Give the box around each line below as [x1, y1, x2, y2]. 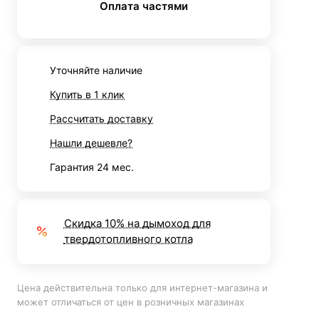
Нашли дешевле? [50, 136, 132, 149]
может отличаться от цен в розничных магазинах [17, 296, 244, 308]
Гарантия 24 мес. [50, 160, 134, 173]
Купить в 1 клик [50, 88, 125, 100]
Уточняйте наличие [50, 63, 142, 76]
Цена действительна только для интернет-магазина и [17, 281, 268, 293]
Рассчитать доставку [50, 112, 153, 125]
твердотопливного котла [63, 231, 193, 246]
